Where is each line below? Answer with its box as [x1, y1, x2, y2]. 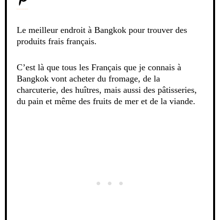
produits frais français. [17, 36, 97, 46]
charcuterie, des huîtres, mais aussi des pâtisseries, [17, 84, 197, 95]
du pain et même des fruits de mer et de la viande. [17, 96, 195, 106]
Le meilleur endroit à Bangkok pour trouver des [17, 25, 187, 35]
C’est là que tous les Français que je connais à [17, 62, 181, 72]
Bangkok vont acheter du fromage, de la [17, 73, 160, 83]
